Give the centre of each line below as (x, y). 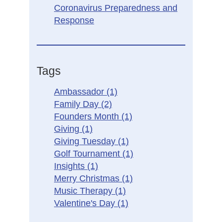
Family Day (78, 104)
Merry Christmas (88, 178)
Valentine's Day (86, 203)
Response (74, 20)
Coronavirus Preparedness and (116, 8)
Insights (71, 166)
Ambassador (80, 92)
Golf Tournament (88, 154)
